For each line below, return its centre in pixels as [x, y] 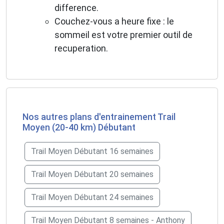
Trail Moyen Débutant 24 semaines [92, 197]
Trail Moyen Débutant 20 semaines [92, 174]
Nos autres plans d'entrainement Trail [99, 117]
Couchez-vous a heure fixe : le [114, 21]
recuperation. [81, 48]
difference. [76, 8]
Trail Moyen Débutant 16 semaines [92, 151]
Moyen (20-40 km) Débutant [79, 127]
